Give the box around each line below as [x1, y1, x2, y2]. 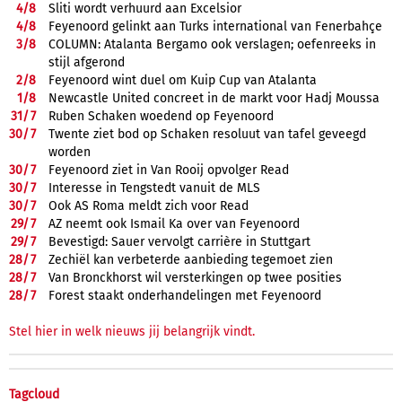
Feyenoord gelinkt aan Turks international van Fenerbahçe [48, 18, 382, 34]
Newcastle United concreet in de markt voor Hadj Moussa [48, 90, 380, 106]
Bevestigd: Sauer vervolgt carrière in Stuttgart [48, 233, 310, 249]
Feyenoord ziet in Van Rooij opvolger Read [48, 162, 289, 178]
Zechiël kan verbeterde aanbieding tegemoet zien [48, 251, 333, 267]
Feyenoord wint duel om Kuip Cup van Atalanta [48, 72, 317, 88]
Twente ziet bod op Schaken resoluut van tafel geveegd [48, 126, 366, 142]
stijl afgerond [48, 54, 125, 70]
